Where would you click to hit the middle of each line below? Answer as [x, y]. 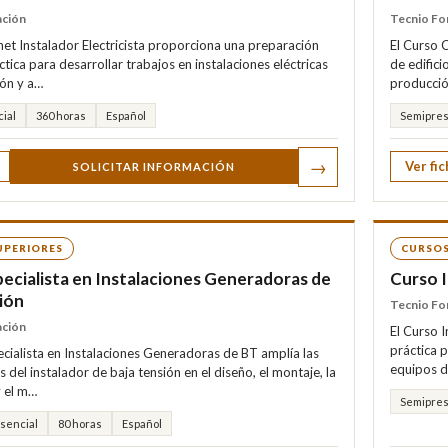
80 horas [80, 423]
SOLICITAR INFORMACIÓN [154, 167]
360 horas [61, 115]
